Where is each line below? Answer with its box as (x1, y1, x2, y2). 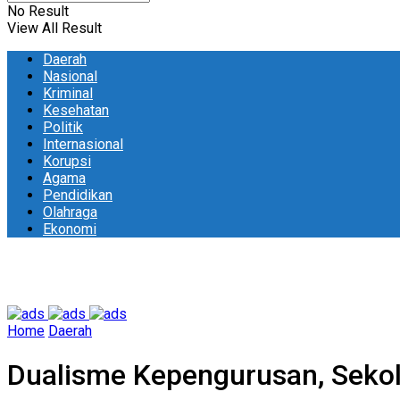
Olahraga (43, 204, 97, 221)
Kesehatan (43, 102, 109, 119)
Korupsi (43, 153, 91, 170)
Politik (43, 119, 83, 136)
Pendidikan (43, 187, 112, 204)
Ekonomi (43, 221, 96, 237)
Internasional (43, 136, 123, 153)
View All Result (7, 20, 102, 37)
